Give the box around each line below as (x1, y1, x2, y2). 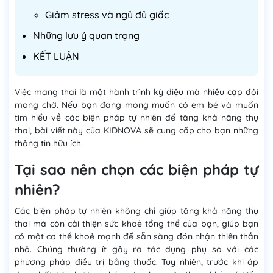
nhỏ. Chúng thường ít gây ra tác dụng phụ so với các (15, 244, 258, 255)
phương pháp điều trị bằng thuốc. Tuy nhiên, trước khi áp (15, 257, 258, 268)
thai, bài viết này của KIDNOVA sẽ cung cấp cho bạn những (15, 125, 258, 136)
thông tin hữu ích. (15, 138, 85, 149)
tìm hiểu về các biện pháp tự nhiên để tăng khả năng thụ (15, 112, 258, 123)
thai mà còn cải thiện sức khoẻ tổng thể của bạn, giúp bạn (15, 218, 258, 229)
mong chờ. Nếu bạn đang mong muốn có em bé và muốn (15, 99, 258, 110)
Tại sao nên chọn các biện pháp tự (15, 160, 258, 179)
